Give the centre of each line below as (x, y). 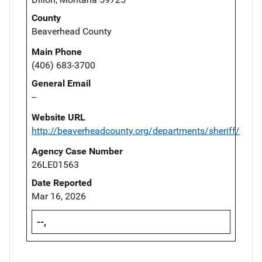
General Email (61, 83)
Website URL (58, 117)
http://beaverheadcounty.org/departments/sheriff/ (136, 130)
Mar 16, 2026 (59, 196)
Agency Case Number (77, 151)
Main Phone (57, 51)
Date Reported (62, 182)
